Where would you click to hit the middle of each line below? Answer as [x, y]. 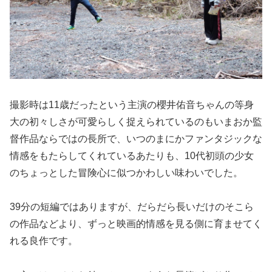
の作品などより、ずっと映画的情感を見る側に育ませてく [136, 224]
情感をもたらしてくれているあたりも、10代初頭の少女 [132, 155]
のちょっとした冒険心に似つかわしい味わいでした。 [126, 172]
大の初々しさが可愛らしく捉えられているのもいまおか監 [136, 121]
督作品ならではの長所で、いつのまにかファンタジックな [136, 138]
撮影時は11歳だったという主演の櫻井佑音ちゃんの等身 [132, 104]
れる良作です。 [44, 241]
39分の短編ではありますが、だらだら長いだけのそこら [132, 207]
